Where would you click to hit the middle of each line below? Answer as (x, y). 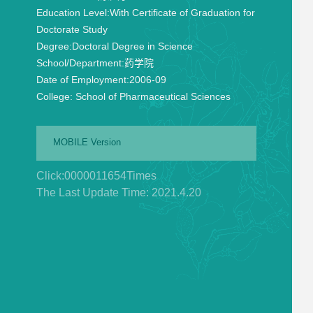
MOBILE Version (87, 142)
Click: (50, 176)
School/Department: (80, 63)
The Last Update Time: (94, 192)
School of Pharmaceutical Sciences (151, 96)
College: (54, 96)
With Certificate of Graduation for (182, 13)
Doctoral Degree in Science (132, 46)
